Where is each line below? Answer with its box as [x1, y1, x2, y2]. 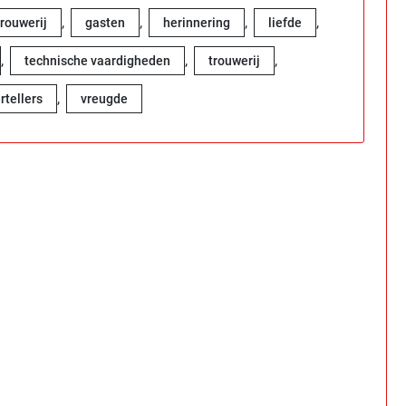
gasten [85, 15, 125, 31]
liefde [268, 15, 302, 31]
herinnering [163, 15, 230, 31]
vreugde [81, 92, 128, 107]
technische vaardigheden [24, 53, 170, 69]
